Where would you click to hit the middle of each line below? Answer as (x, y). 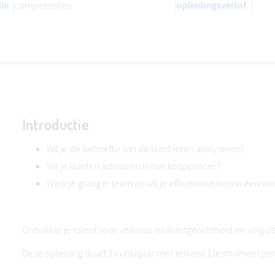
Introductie (56, 124)
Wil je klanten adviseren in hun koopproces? (134, 166)
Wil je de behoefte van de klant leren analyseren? (145, 149)
